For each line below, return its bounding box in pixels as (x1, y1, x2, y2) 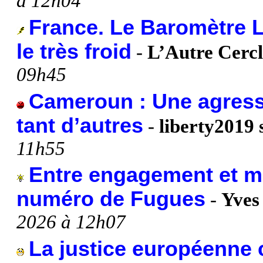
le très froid (16, 39, 131, 63)
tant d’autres (16, 113, 143, 137)
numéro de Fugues (16, 187, 205, 211)
